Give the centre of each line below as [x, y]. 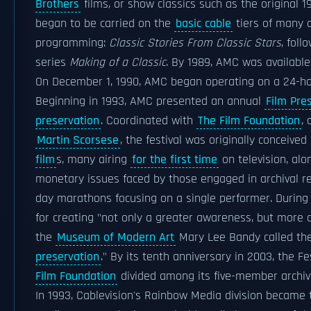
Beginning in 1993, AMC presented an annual [150, 101]
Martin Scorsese [78, 140]
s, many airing [93, 160]
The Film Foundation [249, 121]
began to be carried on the [105, 24]
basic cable [203, 24]
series [52, 62]
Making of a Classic [118, 62]
